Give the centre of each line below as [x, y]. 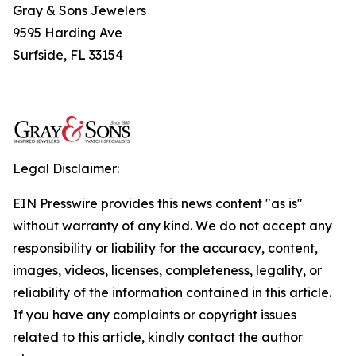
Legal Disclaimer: [66, 168]
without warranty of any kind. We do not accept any [172, 226]
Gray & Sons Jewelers [79, 10]
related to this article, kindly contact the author [158, 337]
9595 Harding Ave [68, 33]
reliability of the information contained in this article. [172, 292]
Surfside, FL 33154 [68, 55]
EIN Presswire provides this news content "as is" [158, 203]
